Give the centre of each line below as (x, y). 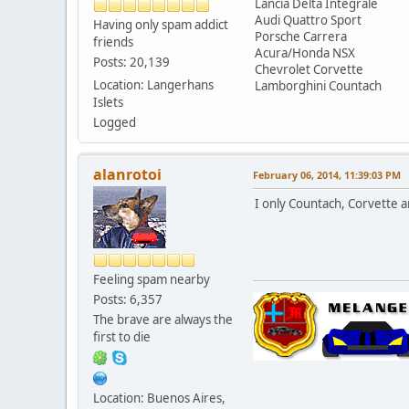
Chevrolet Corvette (309, 69)
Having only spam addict (161, 24)
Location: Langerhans (153, 84)
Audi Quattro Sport (308, 20)
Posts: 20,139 (131, 62)
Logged (115, 122)
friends (113, 42)
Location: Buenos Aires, (159, 398)
